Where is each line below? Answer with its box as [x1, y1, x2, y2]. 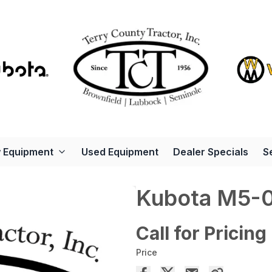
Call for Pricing [136, 222, 267, 244]
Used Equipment [81, 145, 158, 158]
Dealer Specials [172, 145, 248, 158]
